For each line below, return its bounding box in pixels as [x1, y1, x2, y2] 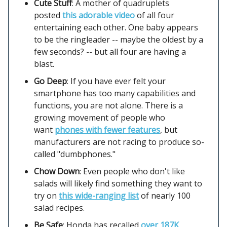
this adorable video [62, 9, 135, 21]
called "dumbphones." [34, 148, 116, 160]
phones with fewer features [55, 124, 160, 135]
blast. [34, 58, 54, 69]
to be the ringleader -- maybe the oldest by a [34, 33, 203, 45]
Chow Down [34, 165, 80, 177]
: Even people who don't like [80, 165, 185, 177]
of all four [135, 9, 174, 21]
